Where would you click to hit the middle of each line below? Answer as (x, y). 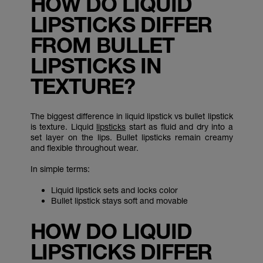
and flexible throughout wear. (84, 148)
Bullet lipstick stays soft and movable (119, 200)
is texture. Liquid (63, 127)
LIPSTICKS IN (96, 65)
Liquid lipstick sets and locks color (114, 190)
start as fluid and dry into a (179, 127)
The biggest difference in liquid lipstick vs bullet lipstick (131, 116)
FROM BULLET (102, 45)
